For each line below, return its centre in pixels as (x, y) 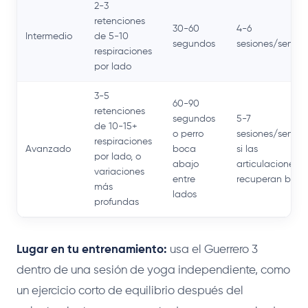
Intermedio (49, 36)
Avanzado (48, 149)
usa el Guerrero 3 (212, 250)
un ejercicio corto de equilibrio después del (130, 291)
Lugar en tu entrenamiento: (92, 250)
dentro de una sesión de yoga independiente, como (153, 270)
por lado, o (118, 156)
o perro (188, 134)
